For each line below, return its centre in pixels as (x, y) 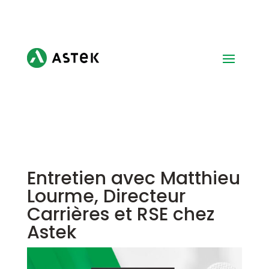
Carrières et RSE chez (120, 214)
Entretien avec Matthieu (133, 178)
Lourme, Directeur (106, 196)
